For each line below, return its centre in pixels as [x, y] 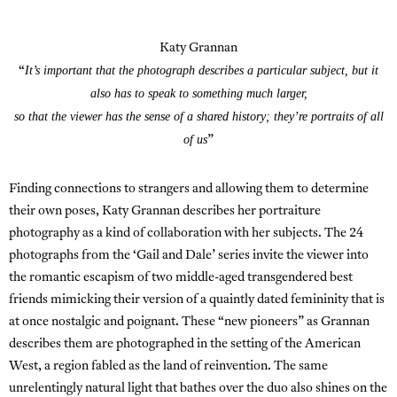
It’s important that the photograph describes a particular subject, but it [202, 70]
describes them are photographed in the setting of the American [185, 344]
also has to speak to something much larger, [198, 93]
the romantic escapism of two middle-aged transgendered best [181, 277]
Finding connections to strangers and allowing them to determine [189, 189]
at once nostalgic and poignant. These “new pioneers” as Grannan [189, 322]
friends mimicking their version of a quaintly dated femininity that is [197, 300]
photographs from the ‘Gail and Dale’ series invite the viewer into [189, 255]
